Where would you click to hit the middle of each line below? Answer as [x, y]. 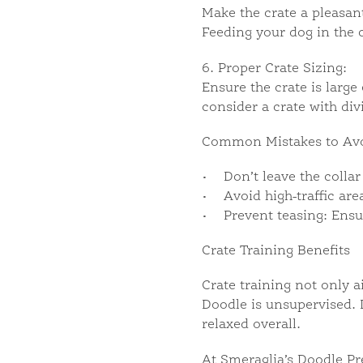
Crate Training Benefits [275, 252]
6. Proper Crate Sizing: [274, 68]
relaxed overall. [251, 325]
